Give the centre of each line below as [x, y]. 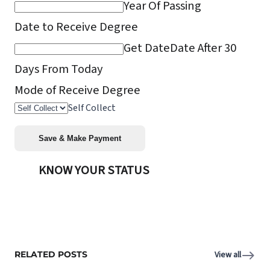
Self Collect [92, 108]
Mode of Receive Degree [77, 90]
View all [228, 255]
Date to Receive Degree [76, 27]
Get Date [147, 48]
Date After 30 [203, 48]
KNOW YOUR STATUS [94, 170]
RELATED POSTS [51, 254]
